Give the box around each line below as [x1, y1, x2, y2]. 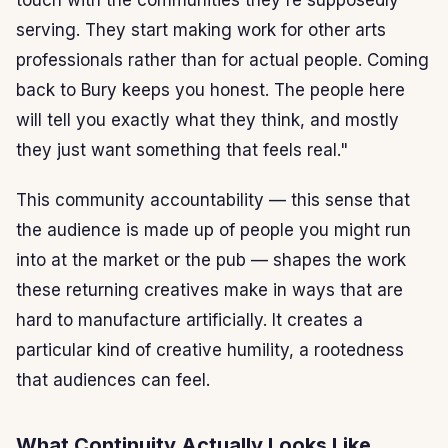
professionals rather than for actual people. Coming [16, 49, 429, 70]
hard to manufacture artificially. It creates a [16, 309, 363, 330]
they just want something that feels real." [16, 139, 348, 160]
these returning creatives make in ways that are [16, 279, 403, 300]
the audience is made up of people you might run [16, 219, 411, 240]
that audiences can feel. [16, 369, 210, 390]
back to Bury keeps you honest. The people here [16, 79, 405, 100]
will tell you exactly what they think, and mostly [16, 109, 399, 130]
